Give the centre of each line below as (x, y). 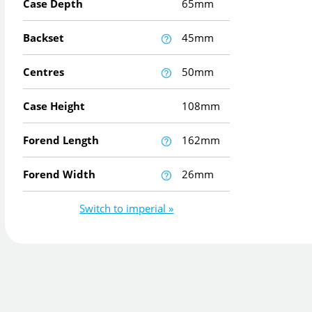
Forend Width (60, 174)
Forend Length (61, 140)
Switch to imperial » (127, 209)
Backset (44, 37)
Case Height (54, 106)
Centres (44, 71)
